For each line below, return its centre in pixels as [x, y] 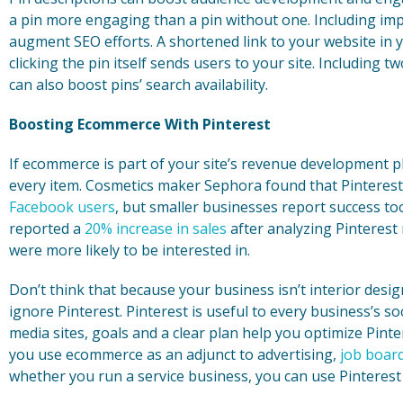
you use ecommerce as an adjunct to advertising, [175, 355]
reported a [47, 229]
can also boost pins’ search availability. [139, 85]
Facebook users [62, 207]
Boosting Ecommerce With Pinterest [140, 125]
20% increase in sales [156, 229]
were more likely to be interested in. [130, 251]
